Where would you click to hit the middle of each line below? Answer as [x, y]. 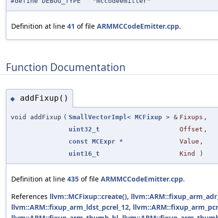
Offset [191, 129]
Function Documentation [66, 67]
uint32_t [84, 129]
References [30, 196]
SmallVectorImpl [98, 117]
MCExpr [104, 141]
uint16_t [84, 153]
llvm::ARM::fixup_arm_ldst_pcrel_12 [70, 207]
